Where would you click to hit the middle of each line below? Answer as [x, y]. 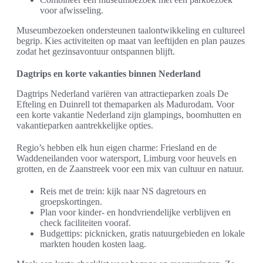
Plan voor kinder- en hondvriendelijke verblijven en [135, 213]
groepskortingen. [71, 202]
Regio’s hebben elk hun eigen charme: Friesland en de [117, 148]
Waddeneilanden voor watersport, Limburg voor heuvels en [127, 159]
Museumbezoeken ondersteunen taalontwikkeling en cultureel [131, 31]
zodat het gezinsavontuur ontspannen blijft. [96, 52]
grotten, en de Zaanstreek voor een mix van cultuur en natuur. [130, 169]
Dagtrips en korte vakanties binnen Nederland [109, 74]
